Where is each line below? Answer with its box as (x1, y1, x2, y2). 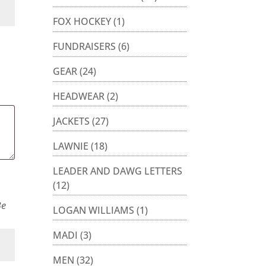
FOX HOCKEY (53, 15, 112, 28)
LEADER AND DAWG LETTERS (53, 164, 183, 178)
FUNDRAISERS (53, 40, 116, 53)
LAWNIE (53, 139, 89, 153)
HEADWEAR (53, 89, 105, 103)
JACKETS (53, 114, 90, 128)
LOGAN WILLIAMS (53, 203, 135, 217)
